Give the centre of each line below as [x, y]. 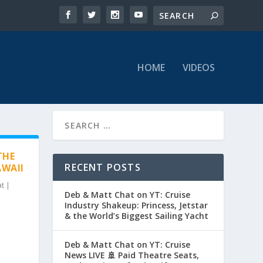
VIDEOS [198, 68]
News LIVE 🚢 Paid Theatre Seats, [132, 255]
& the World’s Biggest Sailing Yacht [137, 216]
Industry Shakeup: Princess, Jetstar [136, 205]
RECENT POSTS [103, 168]
